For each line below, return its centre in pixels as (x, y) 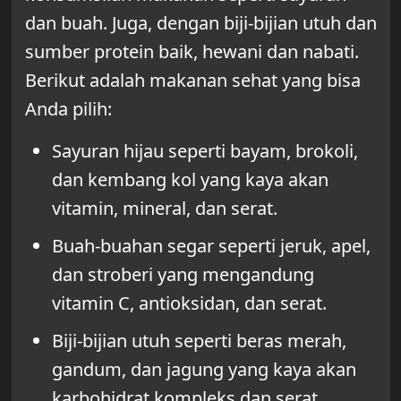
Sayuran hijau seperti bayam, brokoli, (205, 151)
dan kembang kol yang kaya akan (190, 180)
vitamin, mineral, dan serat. (164, 209)
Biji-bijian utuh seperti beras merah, (199, 341)
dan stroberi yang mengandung (183, 275)
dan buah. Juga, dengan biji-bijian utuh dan (200, 23)
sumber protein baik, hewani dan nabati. (192, 52)
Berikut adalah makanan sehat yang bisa (192, 81)
